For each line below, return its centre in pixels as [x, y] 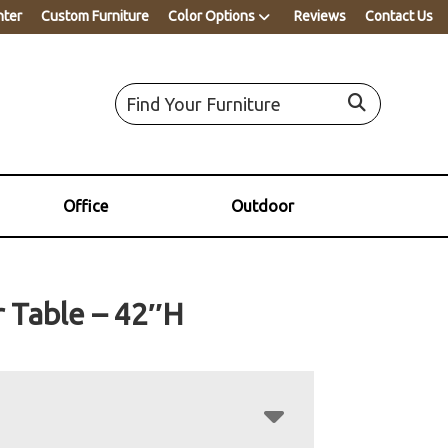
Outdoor [262, 205]
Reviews [320, 16]
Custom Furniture [95, 16]
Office [85, 205]
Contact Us [399, 16]
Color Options [211, 16]
